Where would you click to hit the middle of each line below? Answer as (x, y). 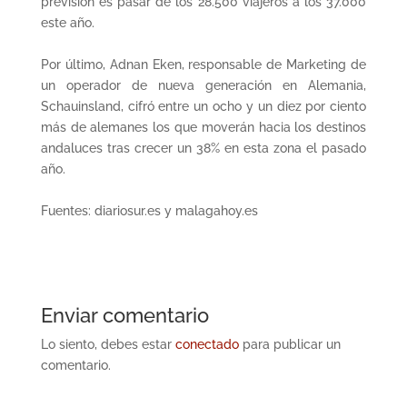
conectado (207, 344)
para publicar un (289, 344)
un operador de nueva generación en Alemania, (203, 85)
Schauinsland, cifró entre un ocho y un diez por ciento (203, 106)
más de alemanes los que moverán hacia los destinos (203, 127)
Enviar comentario (124, 315)
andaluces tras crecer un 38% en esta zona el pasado (203, 148)
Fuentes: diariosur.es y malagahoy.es (149, 211)
